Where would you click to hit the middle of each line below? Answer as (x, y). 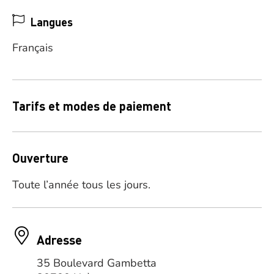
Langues (52, 22)
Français (33, 48)
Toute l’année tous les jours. (81, 185)
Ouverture (40, 158)
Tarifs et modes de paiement (92, 106)
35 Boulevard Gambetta (97, 263)
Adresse (59, 240)
